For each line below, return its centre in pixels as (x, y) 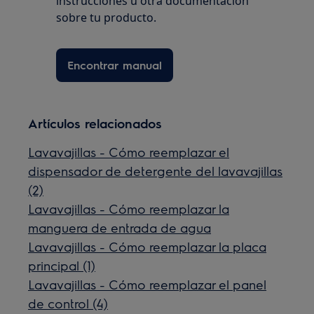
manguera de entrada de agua (120, 228)
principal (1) (62, 266)
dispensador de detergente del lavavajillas (156, 171)
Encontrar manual (115, 65)
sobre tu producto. (107, 18)
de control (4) (68, 303)
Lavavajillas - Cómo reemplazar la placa (148, 247)
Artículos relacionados (95, 123)
